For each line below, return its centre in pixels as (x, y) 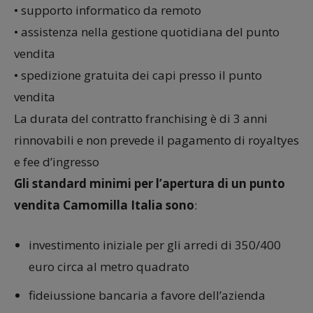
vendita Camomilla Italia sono (104, 205)
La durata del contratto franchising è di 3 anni (141, 118)
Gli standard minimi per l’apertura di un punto (150, 183)
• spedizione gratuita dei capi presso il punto (138, 75)
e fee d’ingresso (57, 161)
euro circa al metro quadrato (109, 266)
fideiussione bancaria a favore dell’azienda (147, 295)
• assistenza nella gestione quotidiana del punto (147, 31)
